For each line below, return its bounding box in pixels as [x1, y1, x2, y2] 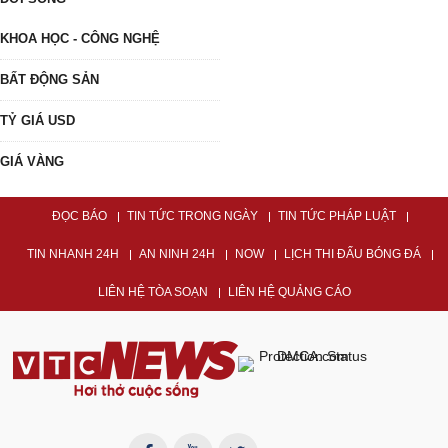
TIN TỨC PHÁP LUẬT [278, 209, 396, 223]
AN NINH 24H [139, 247, 215, 261]
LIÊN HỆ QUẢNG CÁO [227, 285, 351, 299]
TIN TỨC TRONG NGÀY [127, 209, 258, 223]
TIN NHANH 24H [27, 247, 119, 261]
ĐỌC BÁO [52, 209, 107, 223]
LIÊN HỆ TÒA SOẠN [97, 285, 208, 299]
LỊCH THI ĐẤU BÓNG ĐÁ [284, 247, 421, 261]
